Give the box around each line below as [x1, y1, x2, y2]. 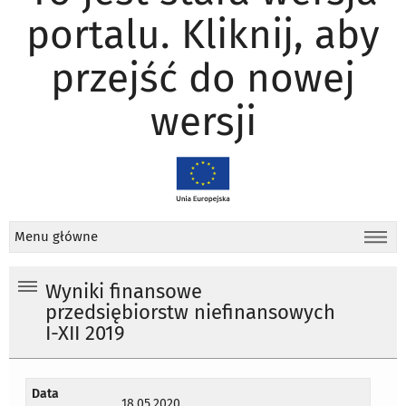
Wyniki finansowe [45, 280, 202, 304]
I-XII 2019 [45, 322, 125, 346]
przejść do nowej [51, 53, 355, 102]
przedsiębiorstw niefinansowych [45, 301, 335, 325]
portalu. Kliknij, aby [26, 10, 380, 59]
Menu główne [14, 228, 98, 246]
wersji [150, 97, 256, 146]
